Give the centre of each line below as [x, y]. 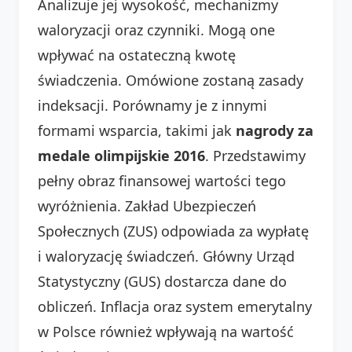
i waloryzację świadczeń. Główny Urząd [166, 256]
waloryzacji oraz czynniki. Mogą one [156, 29]
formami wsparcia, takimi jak [137, 130]
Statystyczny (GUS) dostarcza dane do [162, 281]
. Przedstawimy [255, 155]
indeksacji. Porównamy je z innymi [152, 105]
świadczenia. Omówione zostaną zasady [170, 80]
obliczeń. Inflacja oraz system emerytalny [175, 306]
